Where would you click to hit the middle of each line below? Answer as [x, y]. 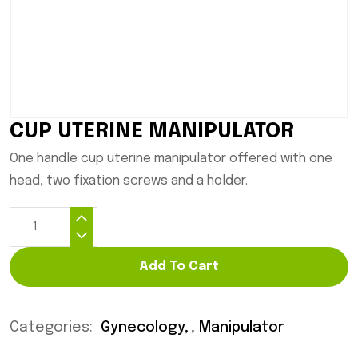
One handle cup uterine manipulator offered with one [171, 159]
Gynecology [143, 328]
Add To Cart [179, 267]
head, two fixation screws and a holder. [129, 181]
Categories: [53, 328]
